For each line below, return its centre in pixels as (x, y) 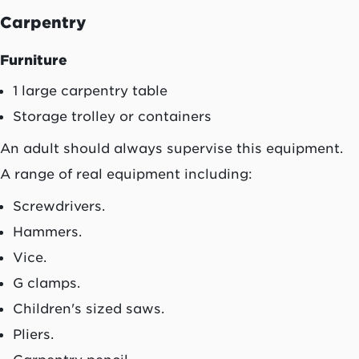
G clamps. (46, 283)
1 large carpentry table (90, 91)
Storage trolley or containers (112, 116)
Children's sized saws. (89, 309)
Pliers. (33, 335)
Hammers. (47, 232)
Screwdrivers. (59, 206)
